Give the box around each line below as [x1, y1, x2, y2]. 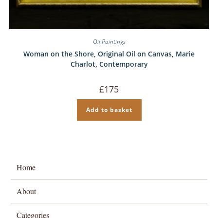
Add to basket [86, 105, 132, 114]
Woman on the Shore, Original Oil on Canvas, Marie [23, 49, 195, 58]
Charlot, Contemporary [70, 59, 148, 69]
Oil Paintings [92, 37, 126, 46]
